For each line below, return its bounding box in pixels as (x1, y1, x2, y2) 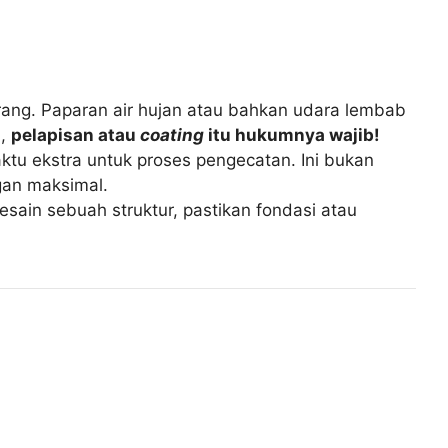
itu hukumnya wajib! (204, 124, 381, 145)
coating (140, 124, 205, 145)
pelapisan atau (11, 124, 141, 145)
